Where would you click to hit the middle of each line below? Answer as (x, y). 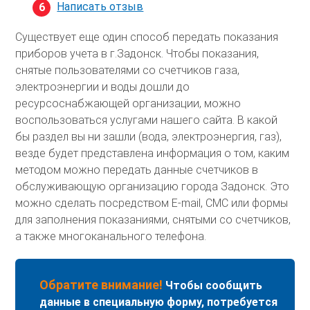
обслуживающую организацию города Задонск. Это (153, 187)
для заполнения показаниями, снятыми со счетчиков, (153, 220)
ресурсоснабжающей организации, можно (128, 104)
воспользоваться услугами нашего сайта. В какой (147, 120)
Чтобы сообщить (213, 286)
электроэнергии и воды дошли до (103, 87)
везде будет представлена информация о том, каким (153, 154)
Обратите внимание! (101, 285)
